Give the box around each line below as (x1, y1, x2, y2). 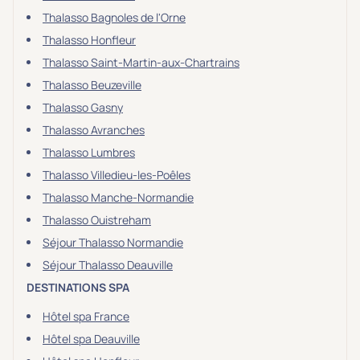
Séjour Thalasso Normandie (43, 235, 183, 250)
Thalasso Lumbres (43, 145, 135, 160)
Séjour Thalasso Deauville (43, 257, 173, 272)
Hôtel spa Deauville (43, 331, 140, 346)
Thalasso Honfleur (43, 32, 136, 47)
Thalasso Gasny (43, 100, 123, 115)
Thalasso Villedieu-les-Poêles (43, 167, 190, 182)
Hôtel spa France (43, 309, 129, 324)
